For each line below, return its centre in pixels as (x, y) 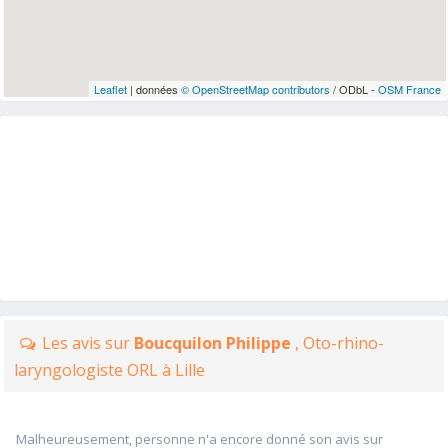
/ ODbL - (353, 89)
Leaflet (110, 89)
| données (153, 89)
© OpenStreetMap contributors (255, 89)
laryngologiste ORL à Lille (109, 370)
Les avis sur (88, 343)
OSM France (409, 89)
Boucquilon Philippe (214, 343)
